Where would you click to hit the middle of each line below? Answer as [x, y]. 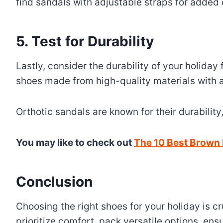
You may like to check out [75, 142]
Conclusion [56, 181]
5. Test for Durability [85, 41]
